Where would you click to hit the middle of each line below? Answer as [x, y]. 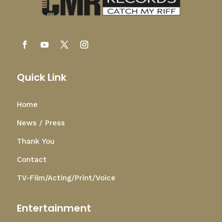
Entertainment [54, 208]
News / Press [41, 123]
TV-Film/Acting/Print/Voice [66, 178]
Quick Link [41, 77]
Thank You [35, 141]
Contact [31, 159]
